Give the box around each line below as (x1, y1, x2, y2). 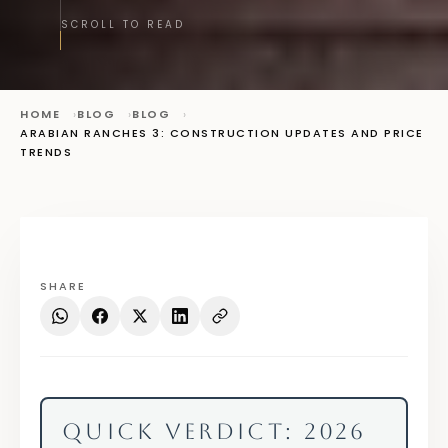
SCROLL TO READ (61, 16, 185, 32)
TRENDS (20, 143, 72, 160)
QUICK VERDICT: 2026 (62, 418, 367, 444)
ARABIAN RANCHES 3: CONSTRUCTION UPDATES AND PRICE (20, 124, 424, 141)
